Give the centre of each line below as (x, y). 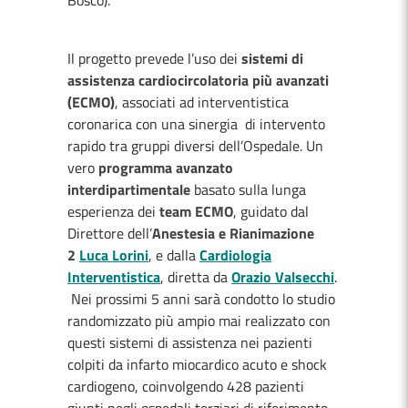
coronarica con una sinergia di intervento (196, 124)
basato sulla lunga (250, 189)
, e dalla (172, 255)
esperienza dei (113, 211)
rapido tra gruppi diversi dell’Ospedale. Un (195, 146)
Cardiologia (235, 255)
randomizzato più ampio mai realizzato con (199, 321)
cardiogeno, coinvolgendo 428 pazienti (186, 386)
